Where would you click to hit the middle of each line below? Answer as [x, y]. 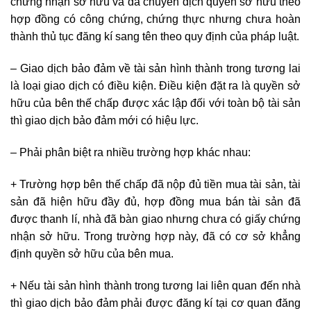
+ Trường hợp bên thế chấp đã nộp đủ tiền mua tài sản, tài [155, 184]
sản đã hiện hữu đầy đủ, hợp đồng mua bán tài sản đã [155, 201]
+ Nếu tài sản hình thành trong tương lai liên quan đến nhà [155, 285]
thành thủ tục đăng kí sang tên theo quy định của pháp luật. [155, 37]
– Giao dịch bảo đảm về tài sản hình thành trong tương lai [155, 69]
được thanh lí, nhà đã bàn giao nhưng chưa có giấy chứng [155, 219]
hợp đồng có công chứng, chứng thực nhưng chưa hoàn [155, 19]
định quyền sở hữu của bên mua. [92, 253]
